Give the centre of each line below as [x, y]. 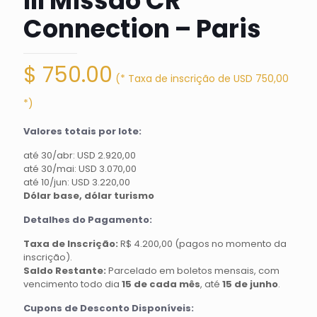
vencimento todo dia [73, 284]
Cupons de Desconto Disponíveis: [109, 308]
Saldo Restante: [65, 271]
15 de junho [250, 284]
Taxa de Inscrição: [71, 244]
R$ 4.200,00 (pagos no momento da [202, 244]
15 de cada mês [161, 284]
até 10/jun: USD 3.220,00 [77, 182]
